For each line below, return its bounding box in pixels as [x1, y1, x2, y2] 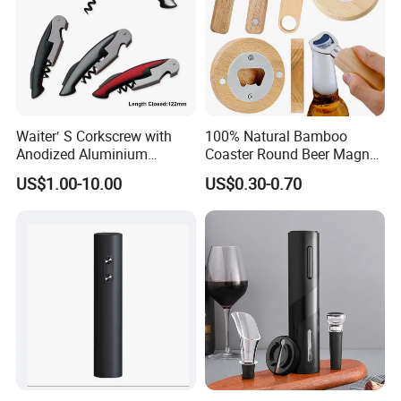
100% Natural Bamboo [204, 125, 347, 146]
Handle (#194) [16, 161, 108, 182]
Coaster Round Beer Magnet [204, 143, 381, 164]
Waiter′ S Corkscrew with [16, 125, 173, 146]
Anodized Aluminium [16, 143, 149, 164]
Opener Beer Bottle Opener [204, 161, 370, 182]
